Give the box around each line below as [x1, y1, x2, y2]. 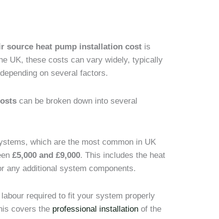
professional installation [52, 204, 139, 214]
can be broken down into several [17, 96, 138, 106]
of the [138, 204, 162, 214]
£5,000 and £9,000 [12, 150, 81, 160]
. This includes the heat [80, 150, 166, 160]
